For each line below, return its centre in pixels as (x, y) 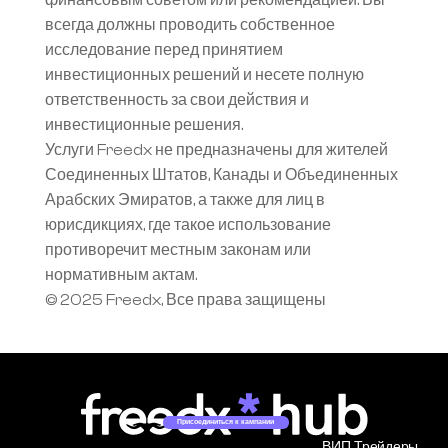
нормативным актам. (120, 275)
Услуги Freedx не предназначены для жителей (216, 150)
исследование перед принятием (163, 50)
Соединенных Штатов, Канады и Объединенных (221, 175)
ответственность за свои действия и (176, 100)
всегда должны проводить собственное (189, 25)
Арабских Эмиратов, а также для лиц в (184, 200)
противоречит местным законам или (177, 250)
